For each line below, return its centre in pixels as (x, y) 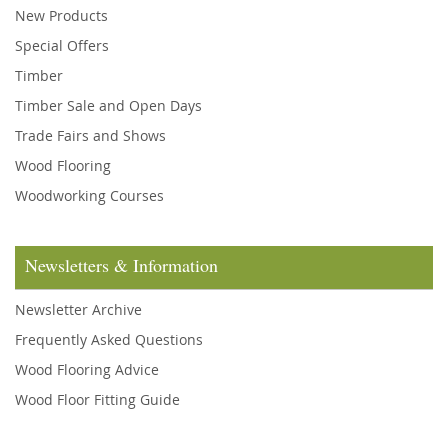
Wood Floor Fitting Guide (97, 399)
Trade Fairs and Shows (90, 135)
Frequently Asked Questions (109, 339)
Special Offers (62, 45)
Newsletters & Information (121, 265)
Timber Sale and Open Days (108, 105)
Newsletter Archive (78, 309)
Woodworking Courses (89, 195)
